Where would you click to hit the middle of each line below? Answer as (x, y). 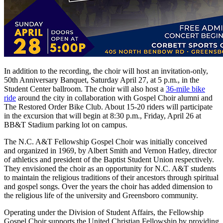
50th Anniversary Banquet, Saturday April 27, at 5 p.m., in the (102, 80)
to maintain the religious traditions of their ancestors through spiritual (111, 177)
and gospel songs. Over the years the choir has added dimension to (108, 186)
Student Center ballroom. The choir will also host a (84, 89)
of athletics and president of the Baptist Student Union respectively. (109, 159)
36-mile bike (185, 89)
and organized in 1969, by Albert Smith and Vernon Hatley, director (110, 150)
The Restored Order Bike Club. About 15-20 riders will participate (108, 107)
